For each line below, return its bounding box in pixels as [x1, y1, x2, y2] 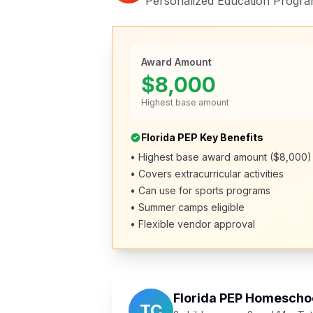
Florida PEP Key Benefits [141, 131, 263, 143]
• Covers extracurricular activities [130, 168, 284, 180]
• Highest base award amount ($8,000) [130, 151, 312, 163]
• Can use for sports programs [130, 184, 270, 196]
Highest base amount [141, 97, 229, 108]
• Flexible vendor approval [130, 218, 255, 230]
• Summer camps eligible [130, 201, 245, 213]
